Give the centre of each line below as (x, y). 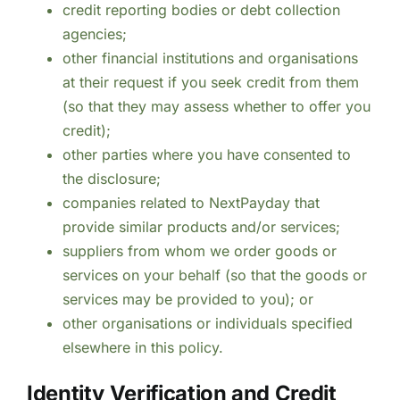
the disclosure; (111, 179)
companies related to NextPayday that (191, 203)
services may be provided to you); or (187, 300)
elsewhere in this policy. (142, 348)
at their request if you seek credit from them (210, 83)
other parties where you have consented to (206, 155)
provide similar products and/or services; (201, 227)
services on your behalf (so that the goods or (214, 275)
